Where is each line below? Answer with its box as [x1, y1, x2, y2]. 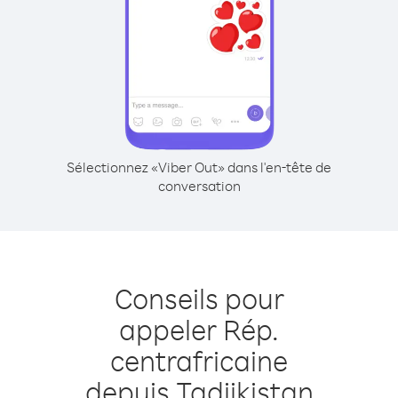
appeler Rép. [119, 311, 279, 347]
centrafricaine [110, 342, 288, 378]
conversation [157, 177, 241, 195]
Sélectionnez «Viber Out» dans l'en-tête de [67, 158, 331, 176]
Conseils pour [114, 280, 284, 316]
